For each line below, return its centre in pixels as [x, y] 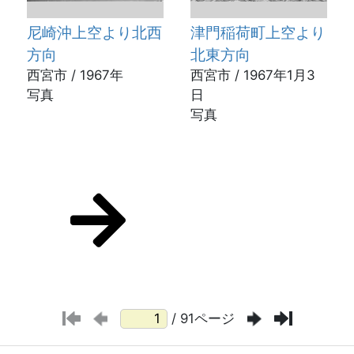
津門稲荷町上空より [258, 32]
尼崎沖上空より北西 [94, 32]
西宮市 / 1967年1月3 [252, 75]
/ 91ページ [203, 318]
